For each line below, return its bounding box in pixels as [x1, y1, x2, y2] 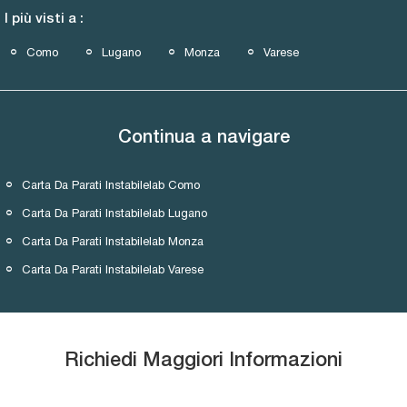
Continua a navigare [117, 129, 290, 146]
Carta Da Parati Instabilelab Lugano [22, 205, 207, 220]
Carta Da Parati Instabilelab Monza [22, 233, 203, 248]
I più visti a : [5, 12, 84, 25]
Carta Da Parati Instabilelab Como [22, 177, 200, 192]
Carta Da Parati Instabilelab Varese [22, 262, 203, 276]
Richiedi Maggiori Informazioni [65, 351, 342, 370]
